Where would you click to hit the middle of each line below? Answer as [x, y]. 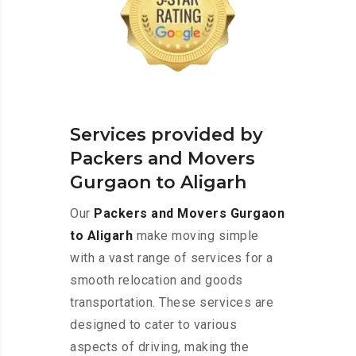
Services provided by [166, 135]
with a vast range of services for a [172, 258]
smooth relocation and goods [157, 281]
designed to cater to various [153, 325]
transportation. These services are [172, 303]
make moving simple [196, 236]
